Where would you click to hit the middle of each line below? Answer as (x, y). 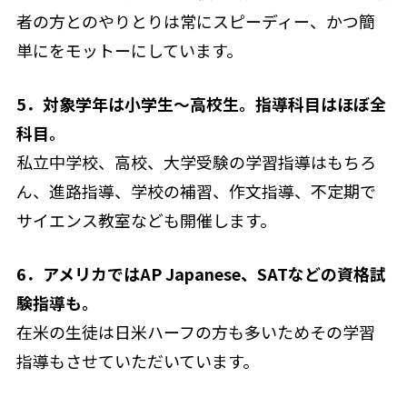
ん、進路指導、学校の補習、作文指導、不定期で (196, 191)
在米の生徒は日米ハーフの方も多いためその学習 (195, 331)
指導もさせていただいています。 (137, 360)
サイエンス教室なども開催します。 (146, 220)
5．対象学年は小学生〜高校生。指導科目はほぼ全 (201, 104)
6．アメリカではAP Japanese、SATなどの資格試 (201, 273)
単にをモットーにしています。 (129, 50)
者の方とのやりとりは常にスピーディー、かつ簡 (195, 21)
